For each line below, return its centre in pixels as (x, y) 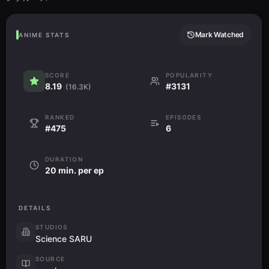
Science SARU (64, 239)
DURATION (64, 159)
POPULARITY (189, 75)
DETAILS (35, 208)
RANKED (60, 117)
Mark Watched (219, 35)
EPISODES (184, 117)
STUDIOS (52, 227)
